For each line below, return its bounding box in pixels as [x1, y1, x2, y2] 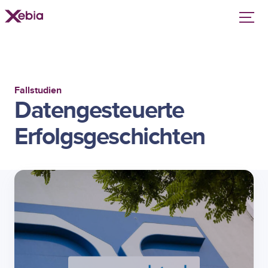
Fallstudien [14, 84, 62, 97]
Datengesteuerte [14, 96, 185, 126]
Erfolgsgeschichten [14, 122, 205, 153]
